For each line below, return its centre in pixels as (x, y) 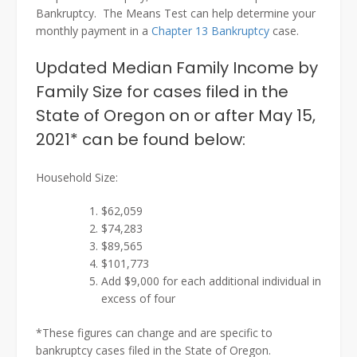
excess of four (138, 299)
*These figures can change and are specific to (154, 333)
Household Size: (77, 178)
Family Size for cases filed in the (162, 92)
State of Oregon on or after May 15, (176, 116)
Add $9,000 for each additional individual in (211, 281)
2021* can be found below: (141, 140)
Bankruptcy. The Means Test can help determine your (176, 14)
